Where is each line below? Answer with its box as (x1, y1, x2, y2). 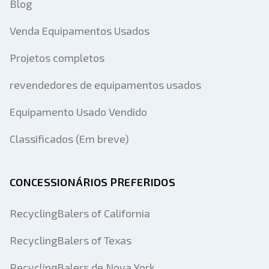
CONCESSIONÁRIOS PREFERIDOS (10, 175, 175, 189)
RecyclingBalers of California (10, 207, 150, 220)
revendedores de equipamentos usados (10, 78, 201, 91)
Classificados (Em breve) (10, 132, 129, 145)
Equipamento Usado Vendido (10, 105, 147, 118)
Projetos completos (10, 51, 104, 64)
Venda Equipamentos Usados (10, 24, 150, 37)
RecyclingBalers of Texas (10, 234, 131, 247)
